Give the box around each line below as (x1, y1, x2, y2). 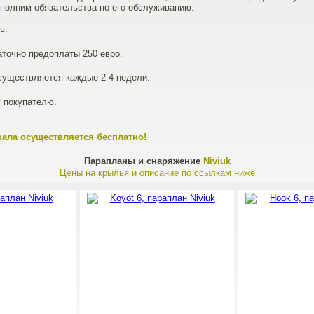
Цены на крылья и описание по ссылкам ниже (59, 168, 255, 178)
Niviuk (203, 156, 231, 166)
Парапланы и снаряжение (83, 156, 203, 166)
